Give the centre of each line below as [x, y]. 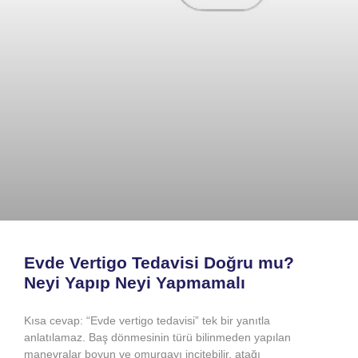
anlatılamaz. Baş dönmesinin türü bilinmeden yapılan [157, 338]
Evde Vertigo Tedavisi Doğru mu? [159, 263]
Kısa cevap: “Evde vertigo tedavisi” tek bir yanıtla [147, 321]
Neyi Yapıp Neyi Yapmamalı [135, 283]
